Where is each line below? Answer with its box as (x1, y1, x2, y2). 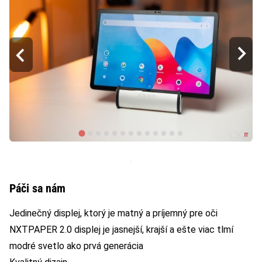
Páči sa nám (9, 181, 65, 195)
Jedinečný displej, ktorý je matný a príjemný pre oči (9, 207, 218, 219)
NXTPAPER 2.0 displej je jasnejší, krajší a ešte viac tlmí (9, 223, 233, 235)
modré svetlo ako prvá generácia (9, 240, 143, 251)
